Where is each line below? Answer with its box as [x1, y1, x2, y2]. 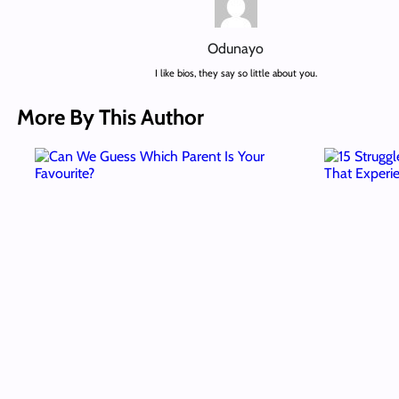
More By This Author [16, 103, 204, 130]
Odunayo [208, 39, 265, 57]
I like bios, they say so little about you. [154, 67, 317, 80]
